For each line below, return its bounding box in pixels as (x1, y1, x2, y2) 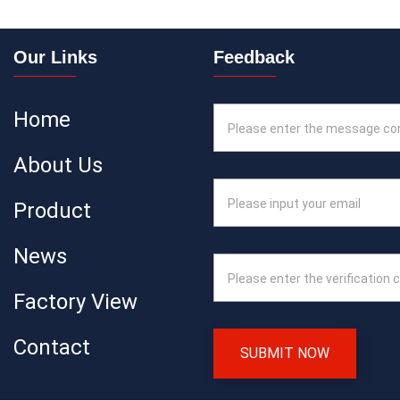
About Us (13, 153, 103, 178)
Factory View (13, 289, 137, 314)
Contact (13, 335, 90, 360)
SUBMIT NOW (240, 345, 329, 362)
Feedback (213, 47, 295, 67)
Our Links (13, 47, 97, 67)
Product (13, 198, 91, 223)
